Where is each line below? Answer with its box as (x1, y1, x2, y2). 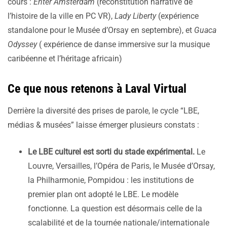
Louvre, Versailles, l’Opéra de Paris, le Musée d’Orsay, (28, 161, 215, 171)
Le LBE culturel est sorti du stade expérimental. (28, 147, 197, 157)
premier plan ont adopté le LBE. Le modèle (28, 190, 178, 200)
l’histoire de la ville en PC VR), (8, 11, 115, 21)
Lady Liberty (115, 11, 156, 21)
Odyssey (8, 40, 39, 50)
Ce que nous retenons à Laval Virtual (8, 82, 186, 96)
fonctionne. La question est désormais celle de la (28, 204, 202, 214)
